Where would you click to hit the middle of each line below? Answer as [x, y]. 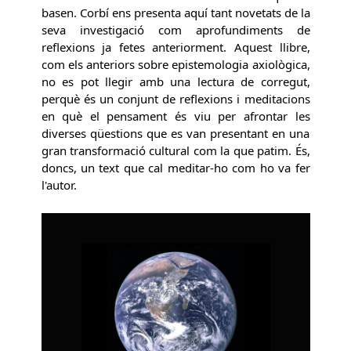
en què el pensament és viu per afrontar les [175, 116]
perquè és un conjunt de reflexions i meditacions [175, 99]
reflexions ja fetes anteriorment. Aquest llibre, [175, 47]
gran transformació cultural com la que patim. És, [175, 151]
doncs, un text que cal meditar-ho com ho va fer [175, 168]
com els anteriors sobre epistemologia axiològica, [175, 65]
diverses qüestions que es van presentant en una [175, 134]
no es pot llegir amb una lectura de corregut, [175, 82]
